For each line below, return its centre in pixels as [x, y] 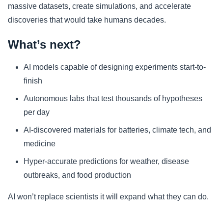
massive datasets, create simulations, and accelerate [99, 6]
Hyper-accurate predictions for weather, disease [106, 161]
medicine [40, 143]
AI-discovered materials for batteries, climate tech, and [117, 130]
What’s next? [44, 44]
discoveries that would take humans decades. [87, 20]
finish [33, 81]
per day [37, 112]
